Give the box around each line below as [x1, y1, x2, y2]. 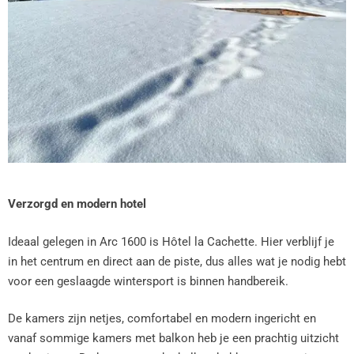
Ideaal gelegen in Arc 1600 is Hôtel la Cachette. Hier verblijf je [8, 234, 334, 249]
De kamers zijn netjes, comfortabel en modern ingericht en [8, 311, 316, 326]
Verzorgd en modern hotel [8, 197, 146, 211]
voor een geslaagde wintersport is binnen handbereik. [8, 273, 288, 288]
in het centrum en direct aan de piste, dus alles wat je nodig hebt [8, 254, 346, 269]
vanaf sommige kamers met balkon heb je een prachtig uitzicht [8, 331, 339, 345]
